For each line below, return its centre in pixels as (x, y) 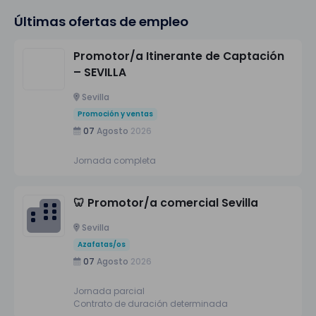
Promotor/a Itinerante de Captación (179, 56)
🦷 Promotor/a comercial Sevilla (166, 203)
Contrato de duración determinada (151, 303)
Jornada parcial (109, 291)
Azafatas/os (102, 245)
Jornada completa (115, 161)
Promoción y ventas (115, 114)
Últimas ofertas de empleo (101, 22)
